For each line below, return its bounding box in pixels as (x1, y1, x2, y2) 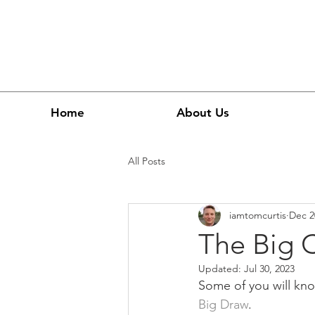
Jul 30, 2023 (244, 262, 295, 275)
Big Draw (198, 297, 248, 312)
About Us (176, 105, 229, 120)
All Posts (128, 154, 165, 167)
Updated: (198, 262, 244, 275)
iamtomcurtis (229, 208, 286, 221)
